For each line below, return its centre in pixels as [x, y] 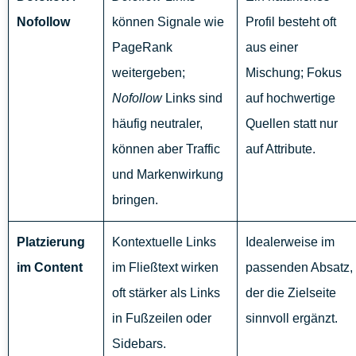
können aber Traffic [166, 149]
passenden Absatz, [299, 268]
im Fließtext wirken [165, 268]
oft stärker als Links [166, 293]
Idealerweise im [290, 242]
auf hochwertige [290, 99]
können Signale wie [168, 22]
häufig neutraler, [157, 124]
